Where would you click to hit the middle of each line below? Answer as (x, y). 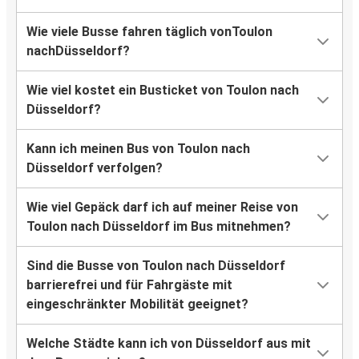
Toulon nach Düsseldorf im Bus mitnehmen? (159, 227)
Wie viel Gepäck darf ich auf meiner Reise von (162, 208)
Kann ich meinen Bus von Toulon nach (138, 149)
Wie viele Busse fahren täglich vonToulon (149, 32)
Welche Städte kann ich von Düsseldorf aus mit (169, 344)
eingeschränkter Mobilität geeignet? (137, 305)
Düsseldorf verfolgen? (95, 168)
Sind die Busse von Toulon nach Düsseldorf (156, 266)
